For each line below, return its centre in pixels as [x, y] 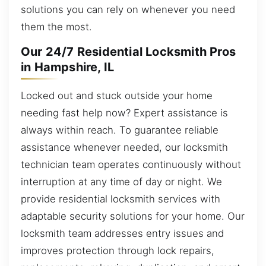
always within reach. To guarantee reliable [120, 130]
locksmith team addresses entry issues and [122, 233]
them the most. [56, 26]
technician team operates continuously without [131, 164]
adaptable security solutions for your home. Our [133, 216]
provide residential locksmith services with [121, 199]
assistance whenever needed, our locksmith [124, 147]
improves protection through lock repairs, [118, 250]
